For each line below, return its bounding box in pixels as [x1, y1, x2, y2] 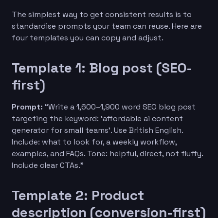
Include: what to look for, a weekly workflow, [12, 136, 177, 147]
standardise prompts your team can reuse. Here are [12, 20, 202, 31]
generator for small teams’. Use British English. [12, 125, 183, 135]
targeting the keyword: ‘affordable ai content [12, 113, 183, 124]
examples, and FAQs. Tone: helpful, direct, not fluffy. [12, 148, 203, 159]
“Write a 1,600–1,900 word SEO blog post [43, 101, 196, 112]
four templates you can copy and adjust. [12, 32, 163, 43]
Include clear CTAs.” [12, 160, 84, 170]
